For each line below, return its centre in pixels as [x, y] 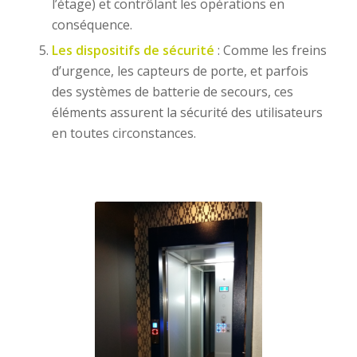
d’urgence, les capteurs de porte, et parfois [180, 71]
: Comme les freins [270, 51]
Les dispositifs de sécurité [133, 51]
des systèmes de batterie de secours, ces [172, 92]
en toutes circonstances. [124, 133]
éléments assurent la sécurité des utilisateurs [187, 113]
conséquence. [92, 25]
